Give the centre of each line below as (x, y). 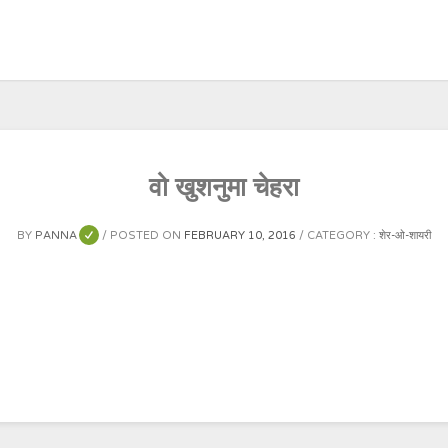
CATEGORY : (343, 235)
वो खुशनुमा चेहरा (224, 187)
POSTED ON (147, 235)
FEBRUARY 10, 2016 (240, 235)
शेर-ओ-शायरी (405, 235)
